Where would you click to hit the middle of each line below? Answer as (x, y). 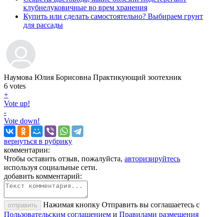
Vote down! (22, 121)
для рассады (43, 25)
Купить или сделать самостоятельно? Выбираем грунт (113, 16)
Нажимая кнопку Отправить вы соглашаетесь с (121, 204)
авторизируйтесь (152, 158)
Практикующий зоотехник (137, 77)
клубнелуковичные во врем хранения (85, 7)
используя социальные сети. (51, 167)
